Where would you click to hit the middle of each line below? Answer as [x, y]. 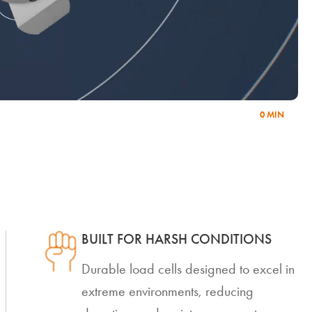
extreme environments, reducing [168, 291]
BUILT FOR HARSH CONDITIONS [177, 239]
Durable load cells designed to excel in [188, 269]
